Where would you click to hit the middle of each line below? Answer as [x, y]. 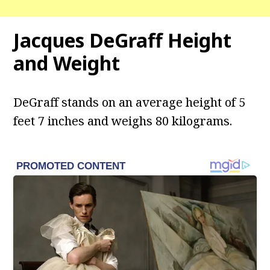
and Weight [67, 63]
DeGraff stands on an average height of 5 [130, 102]
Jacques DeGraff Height [123, 40]
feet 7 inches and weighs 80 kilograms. [123, 121]
